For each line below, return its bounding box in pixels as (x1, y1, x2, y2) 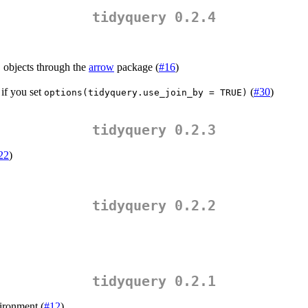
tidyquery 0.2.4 (92, 9, 216, 26)
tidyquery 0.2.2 (92, 197, 216, 214)
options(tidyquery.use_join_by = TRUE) (44, 87, 247, 98)
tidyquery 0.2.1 (92, 273, 216, 290)
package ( (114, 61, 159, 74)
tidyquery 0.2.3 (92, 122, 216, 139)
